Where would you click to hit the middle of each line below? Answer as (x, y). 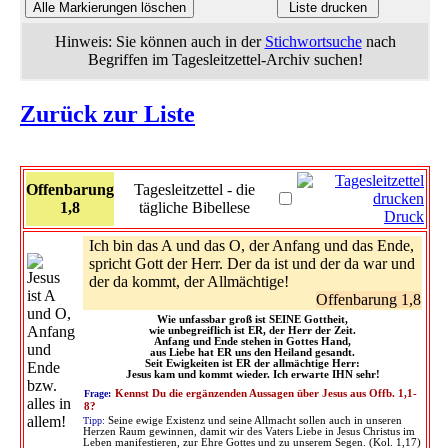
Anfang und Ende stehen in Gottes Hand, (252, 341)
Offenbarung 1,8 (368, 299)
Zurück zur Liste (107, 113)
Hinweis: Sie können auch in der (159, 41)
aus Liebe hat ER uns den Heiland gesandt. (252, 352)
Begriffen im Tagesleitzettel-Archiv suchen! (225, 59)
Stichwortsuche (313, 41)
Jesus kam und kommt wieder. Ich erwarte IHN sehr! (252, 374)
